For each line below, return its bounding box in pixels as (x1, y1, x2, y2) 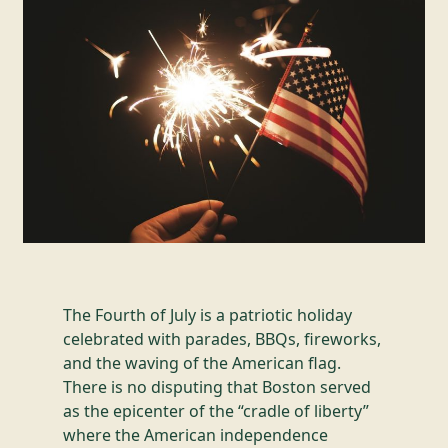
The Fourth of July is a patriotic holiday (62, 303, 352, 326)
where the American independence (62, 423, 328, 446)
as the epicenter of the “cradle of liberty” (62, 399, 369, 422)
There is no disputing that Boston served (62, 375, 371, 398)
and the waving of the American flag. (62, 351, 341, 374)
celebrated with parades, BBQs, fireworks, (62, 327, 381, 350)
